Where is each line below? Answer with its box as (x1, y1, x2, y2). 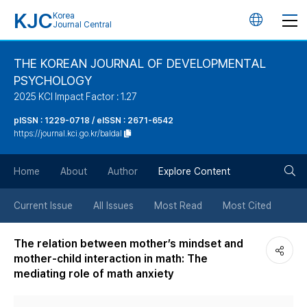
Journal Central (53, 20, 112, 29)
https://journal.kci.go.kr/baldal (14, 129, 122, 138)
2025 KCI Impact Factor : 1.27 (14, 91, 137, 102)
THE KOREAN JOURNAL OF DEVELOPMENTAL (14, 56, 266, 71)
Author (108, 166, 138, 177)
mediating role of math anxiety (14, 267, 174, 280)
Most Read (154, 200, 202, 211)
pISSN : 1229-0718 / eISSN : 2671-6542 (14, 116, 173, 125)
